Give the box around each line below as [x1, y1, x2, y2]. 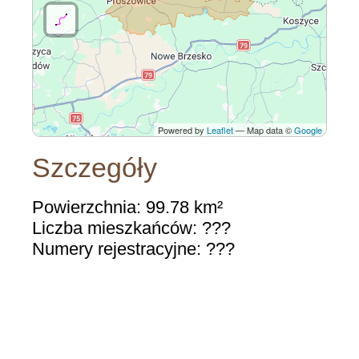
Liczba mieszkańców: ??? [32, 217, 231, 238]
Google [294, 123, 322, 136]
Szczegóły [32, 153, 157, 183]
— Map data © [233, 123, 294, 136]
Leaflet [207, 123, 233, 136]
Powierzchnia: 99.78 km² [32, 196, 223, 217]
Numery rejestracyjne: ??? [32, 238, 235, 259]
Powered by [158, 123, 207, 136]
